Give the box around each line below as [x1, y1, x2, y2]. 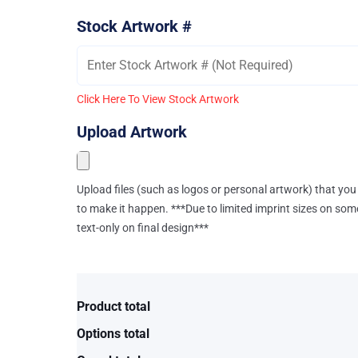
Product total [76, 298, 150, 314]
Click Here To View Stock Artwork [76, 92, 239, 105]
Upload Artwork [76, 121, 187, 141]
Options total [76, 325, 149, 341]
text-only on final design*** [76, 221, 209, 234]
